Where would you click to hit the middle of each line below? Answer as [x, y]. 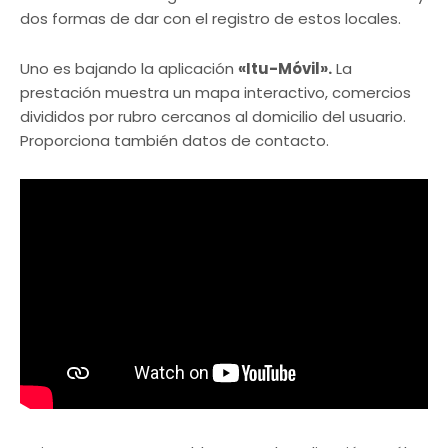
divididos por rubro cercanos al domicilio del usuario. [213, 116]
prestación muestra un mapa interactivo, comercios [215, 92]
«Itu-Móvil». [285, 68]
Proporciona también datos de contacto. [174, 140]
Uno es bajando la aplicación [129, 68]
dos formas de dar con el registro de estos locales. [210, 18]
